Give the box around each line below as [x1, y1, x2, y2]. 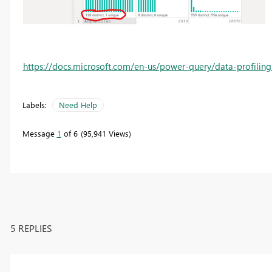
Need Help [58, 100, 97, 110]
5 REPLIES [10, 221, 52, 234]
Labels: [22, 100, 47, 110]
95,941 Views [83, 128, 129, 139]
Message [22, 128, 57, 139]
